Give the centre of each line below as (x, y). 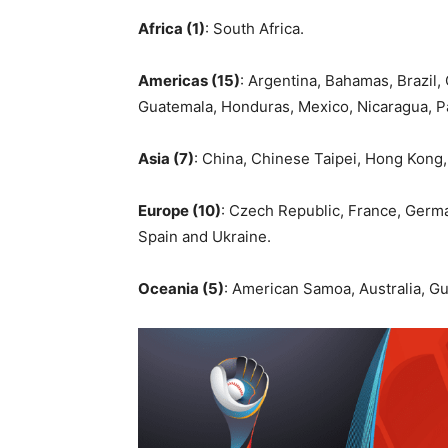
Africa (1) (171, 28)
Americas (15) (189, 80)
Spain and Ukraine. (204, 236)
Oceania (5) (181, 288)
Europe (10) (179, 210)
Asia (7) (166, 158)
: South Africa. (254, 28)
